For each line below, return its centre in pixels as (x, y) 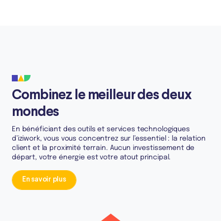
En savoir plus (44, 180)
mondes (36, 112)
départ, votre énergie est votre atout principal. (92, 157)
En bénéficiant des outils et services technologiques (101, 129)
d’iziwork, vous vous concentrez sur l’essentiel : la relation (109, 139)
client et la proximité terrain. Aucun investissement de (103, 148)
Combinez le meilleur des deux (102, 96)
